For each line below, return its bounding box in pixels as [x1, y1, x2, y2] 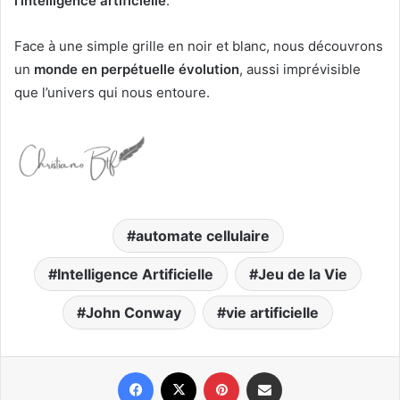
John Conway [86, 303, 181, 321]
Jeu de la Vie [258, 264, 347, 283]
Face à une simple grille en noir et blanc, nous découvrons [14, 37, 383, 55]
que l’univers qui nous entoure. [14, 84, 210, 102]
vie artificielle [226, 303, 319, 321]
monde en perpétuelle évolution [34, 61, 239, 79]
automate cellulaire [135, 226, 270, 245]
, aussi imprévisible [239, 61, 361, 79]
